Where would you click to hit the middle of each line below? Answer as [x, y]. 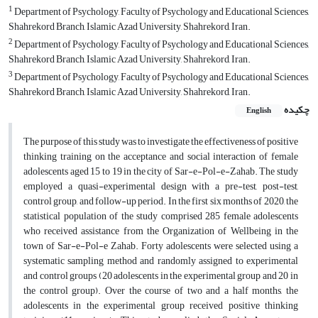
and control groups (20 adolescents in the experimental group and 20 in [161, 275]
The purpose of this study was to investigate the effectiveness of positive [161, 141]
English [259, 110]
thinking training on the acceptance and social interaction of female [161, 156]
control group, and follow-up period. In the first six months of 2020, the [161, 201]
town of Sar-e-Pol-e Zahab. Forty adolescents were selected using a [161, 246]
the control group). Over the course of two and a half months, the [161, 290]
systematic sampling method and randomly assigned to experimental [161, 261]
